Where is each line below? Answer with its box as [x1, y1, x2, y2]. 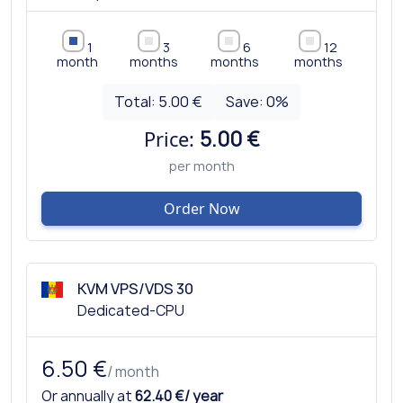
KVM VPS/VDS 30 [77, 278, 193, 299]
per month [168, 157, 235, 175]
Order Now [163, 198, 240, 219]
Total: [114, 91, 159, 112]
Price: [143, 125, 200, 152]
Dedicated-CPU [77, 300, 184, 320]
